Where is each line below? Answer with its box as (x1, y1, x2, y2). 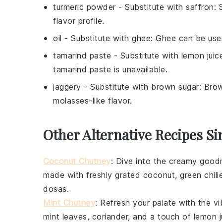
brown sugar (151, 82, 199, 92)
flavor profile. (53, 16, 105, 26)
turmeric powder (53, 2, 116, 12)
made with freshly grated (43, 170, 143, 180)
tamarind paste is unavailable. (53, 64, 167, 74)
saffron (186, 2, 214, 12)
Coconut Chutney (43, 156, 111, 166)
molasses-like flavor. (53, 96, 132, 106)
